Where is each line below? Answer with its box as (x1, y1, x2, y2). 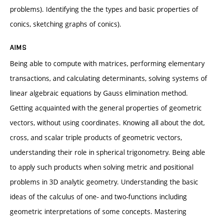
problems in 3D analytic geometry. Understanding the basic (10, 177, 198, 186)
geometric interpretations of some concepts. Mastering (10, 206, 186, 216)
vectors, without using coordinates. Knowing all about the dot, (10, 117, 205, 127)
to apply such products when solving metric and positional (10, 162, 193, 172)
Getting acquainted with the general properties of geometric (10, 103, 202, 112)
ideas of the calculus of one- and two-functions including (10, 191, 187, 201)
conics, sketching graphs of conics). (10, 19, 121, 29)
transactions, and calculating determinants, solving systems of (10, 73, 207, 83)
